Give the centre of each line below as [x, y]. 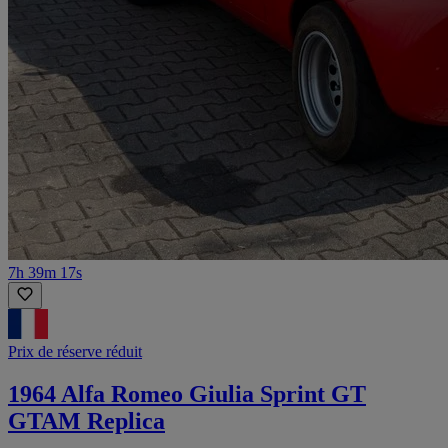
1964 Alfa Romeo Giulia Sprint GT [187, 393]
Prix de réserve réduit [75, 352]
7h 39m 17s [45, 273]
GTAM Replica [86, 420]
